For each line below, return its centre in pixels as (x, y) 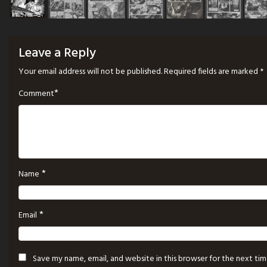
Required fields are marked (212, 72)
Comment (36, 94)
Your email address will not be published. (90, 72)
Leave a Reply (57, 53)
